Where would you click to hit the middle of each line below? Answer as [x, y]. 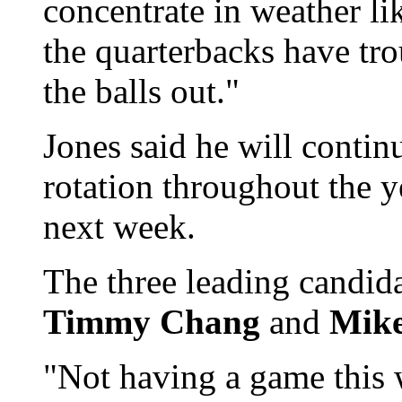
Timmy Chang [156, 321]
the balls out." [141, 91]
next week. [119, 226]
